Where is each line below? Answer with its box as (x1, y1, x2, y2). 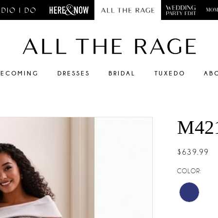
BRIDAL (109, 70, 136, 77)
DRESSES (57, 70, 90, 77)
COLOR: (177, 167, 202, 175)
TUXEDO (154, 70, 185, 77)
